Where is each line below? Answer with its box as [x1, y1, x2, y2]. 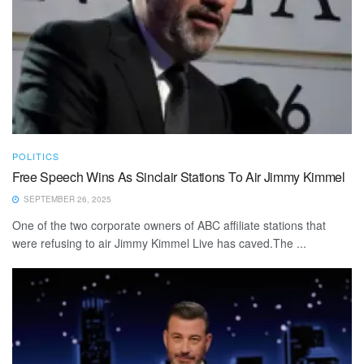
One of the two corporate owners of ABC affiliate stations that [12, 217, 326, 234]
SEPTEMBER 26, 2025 [21, 193, 111, 206]
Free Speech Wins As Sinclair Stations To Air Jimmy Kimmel [12, 167, 345, 187]
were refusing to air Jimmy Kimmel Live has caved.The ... [12, 235, 306, 252]
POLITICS [12, 149, 59, 163]
